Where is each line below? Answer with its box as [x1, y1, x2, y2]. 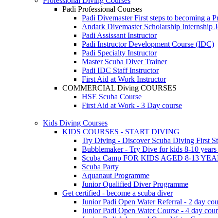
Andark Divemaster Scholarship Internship [82, 22, 215, 31]
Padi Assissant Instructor [82, 31, 157, 39]
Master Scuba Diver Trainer [82, 57, 167, 66]
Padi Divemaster [82, 13, 134, 22]
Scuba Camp [82, 153, 123, 162]
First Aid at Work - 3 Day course [82, 101, 182, 109]
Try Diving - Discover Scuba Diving [82, 136, 196, 145]
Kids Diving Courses [43, 118, 108, 127]
